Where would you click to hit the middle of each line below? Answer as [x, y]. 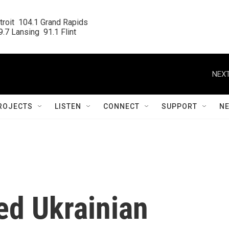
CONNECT [121, 106]
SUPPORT [179, 106]
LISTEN [68, 106]
